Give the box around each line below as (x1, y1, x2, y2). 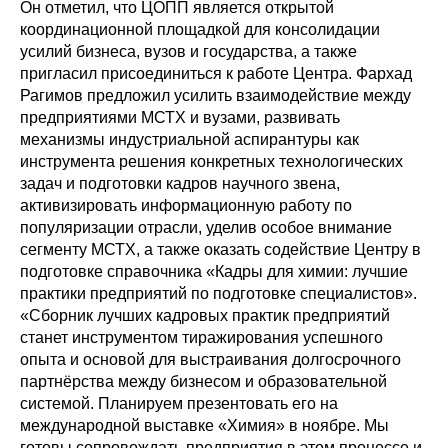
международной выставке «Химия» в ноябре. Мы (20, 416, 389, 434)
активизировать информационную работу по (20, 196, 352, 214)
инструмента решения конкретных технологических (20, 152, 403, 170)
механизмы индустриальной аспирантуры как (20, 130, 359, 148)
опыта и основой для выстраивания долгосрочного (20, 350, 401, 368)
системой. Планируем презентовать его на (20, 394, 338, 412)
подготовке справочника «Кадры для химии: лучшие (20, 262, 408, 280)
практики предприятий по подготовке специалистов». (20, 284, 417, 302)
